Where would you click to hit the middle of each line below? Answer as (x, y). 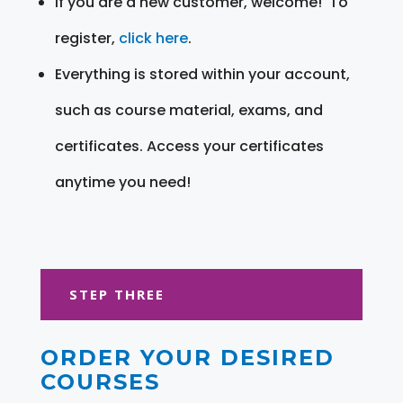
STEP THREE (116, 294)
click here (153, 38)
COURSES (100, 381)
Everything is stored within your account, (202, 74)
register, (86, 38)
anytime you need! (122, 182)
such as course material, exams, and (188, 110)
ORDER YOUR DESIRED (187, 357)
